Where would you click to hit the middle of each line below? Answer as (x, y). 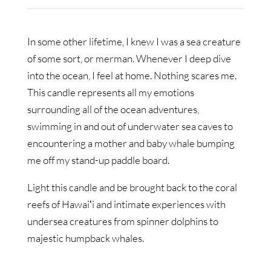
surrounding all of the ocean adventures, (113, 109)
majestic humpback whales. (85, 238)
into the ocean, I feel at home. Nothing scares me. (132, 76)
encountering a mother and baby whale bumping (131, 143)
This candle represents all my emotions (110, 93)
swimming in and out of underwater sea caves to (130, 126)
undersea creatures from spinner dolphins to (122, 221)
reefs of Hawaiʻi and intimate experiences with (126, 204)
